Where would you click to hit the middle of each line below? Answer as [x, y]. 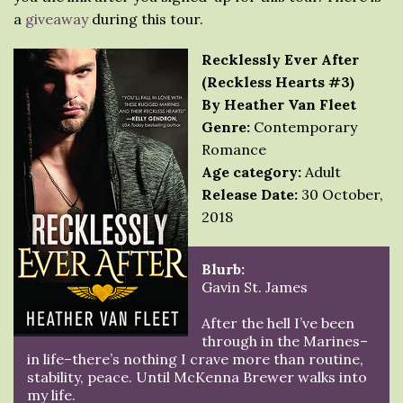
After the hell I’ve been [278, 323]
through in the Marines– [285, 341]
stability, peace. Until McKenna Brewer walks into [197, 377]
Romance [234, 149]
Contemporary [304, 127]
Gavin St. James [255, 287]
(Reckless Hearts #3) [278, 82]
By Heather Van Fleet [279, 104]
